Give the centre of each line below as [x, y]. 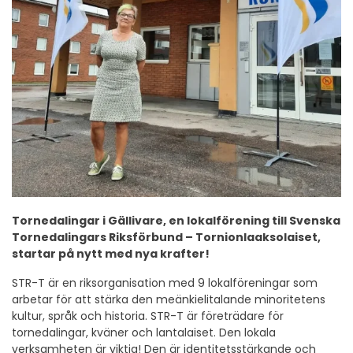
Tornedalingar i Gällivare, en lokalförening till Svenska [176, 221]
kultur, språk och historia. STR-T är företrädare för [148, 316]
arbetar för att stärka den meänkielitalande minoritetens [169, 299]
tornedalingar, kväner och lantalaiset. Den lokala [144, 333]
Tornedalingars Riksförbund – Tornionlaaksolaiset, [166, 237]
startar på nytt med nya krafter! [111, 254]
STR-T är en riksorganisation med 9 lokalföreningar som [165, 283]
